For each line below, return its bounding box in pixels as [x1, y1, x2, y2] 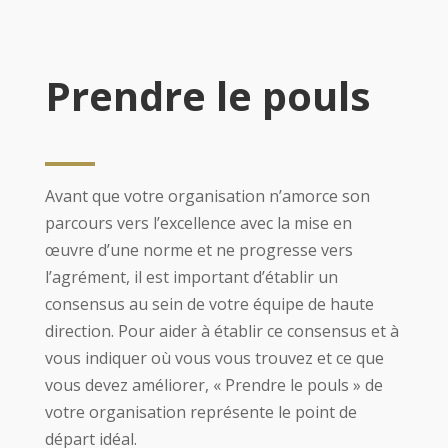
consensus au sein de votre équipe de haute [44, 293, 374, 315]
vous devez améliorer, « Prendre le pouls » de [44, 374, 383, 396]
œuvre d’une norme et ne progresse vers [44, 239, 353, 261]
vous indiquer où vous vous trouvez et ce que [44, 347, 384, 369]
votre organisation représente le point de [44, 401, 357, 423]
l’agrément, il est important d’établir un [44, 266, 338, 288]
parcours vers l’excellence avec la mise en [44, 212, 352, 234]
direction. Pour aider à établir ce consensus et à [44, 320, 399, 342]
